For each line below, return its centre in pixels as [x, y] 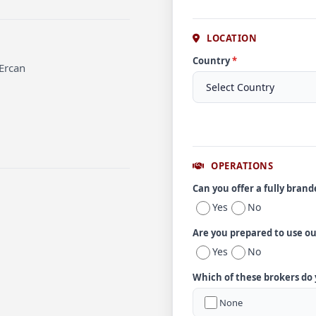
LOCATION [230, 38]
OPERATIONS [241, 166]
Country [212, 61]
